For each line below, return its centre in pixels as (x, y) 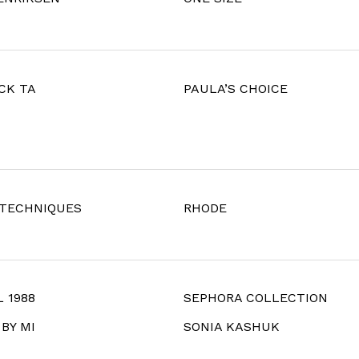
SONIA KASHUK (232, 327)
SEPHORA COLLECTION (256, 298)
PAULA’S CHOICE (236, 88)
